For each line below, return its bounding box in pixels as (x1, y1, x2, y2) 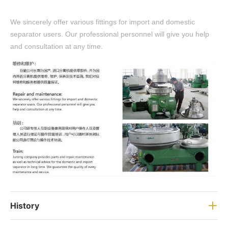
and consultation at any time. (10, 42, 103, 50)
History (10, 200, 39, 211)
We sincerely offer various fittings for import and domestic (10, 17, 195, 26)
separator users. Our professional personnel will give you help (10, 30, 209, 38)
